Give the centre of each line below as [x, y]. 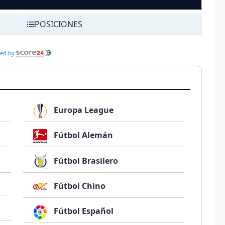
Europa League [83, 110]
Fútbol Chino [79, 186]
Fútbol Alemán [83, 135]
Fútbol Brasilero [85, 160]
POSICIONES [58, 24]
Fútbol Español [83, 211]
